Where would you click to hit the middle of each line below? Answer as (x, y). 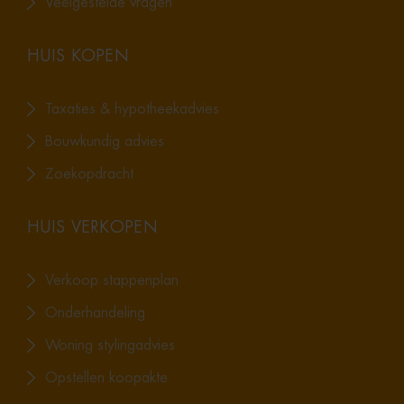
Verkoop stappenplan (112, 280)
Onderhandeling (95, 312)
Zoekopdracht (89, 174)
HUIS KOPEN (78, 55)
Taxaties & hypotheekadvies (132, 109)
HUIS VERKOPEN (92, 227)
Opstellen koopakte (106, 377)
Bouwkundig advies (105, 141)
